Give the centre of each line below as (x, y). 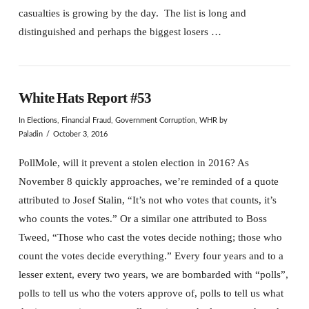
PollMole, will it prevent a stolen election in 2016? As (133, 162)
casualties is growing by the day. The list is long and (132, 13)
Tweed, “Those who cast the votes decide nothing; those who (150, 237)
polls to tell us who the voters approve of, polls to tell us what (151, 293)
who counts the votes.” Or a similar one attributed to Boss (142, 218)
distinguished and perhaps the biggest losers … (120, 32)
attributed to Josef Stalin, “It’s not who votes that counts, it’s (147, 200)
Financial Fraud (86, 121)
